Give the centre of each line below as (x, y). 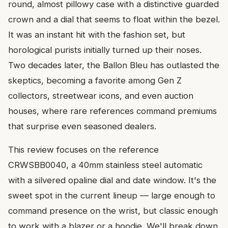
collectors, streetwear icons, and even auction (101, 95)
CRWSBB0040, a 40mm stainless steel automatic (105, 165)
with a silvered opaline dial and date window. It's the (112, 180)
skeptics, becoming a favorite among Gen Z (95, 80)
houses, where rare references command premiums (112, 111)
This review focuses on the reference (83, 149)
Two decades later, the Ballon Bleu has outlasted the (114, 65)
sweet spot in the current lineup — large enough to (112, 195)
